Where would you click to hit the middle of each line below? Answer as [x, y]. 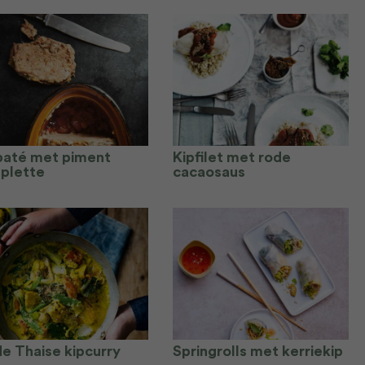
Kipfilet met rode [232, 157]
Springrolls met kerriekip [258, 351]
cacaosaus [209, 172]
